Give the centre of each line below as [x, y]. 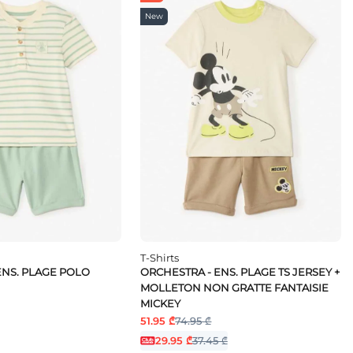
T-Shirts [160, 257]
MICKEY [161, 303]
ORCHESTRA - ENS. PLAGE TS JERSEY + [240, 271]
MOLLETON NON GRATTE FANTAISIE [235, 287]
